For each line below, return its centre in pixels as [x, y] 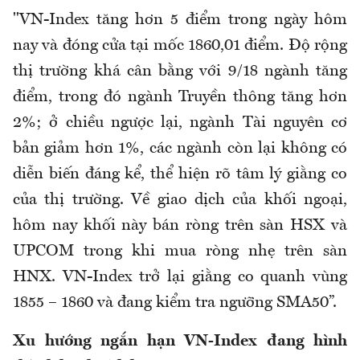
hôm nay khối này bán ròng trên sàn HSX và [180, 225]
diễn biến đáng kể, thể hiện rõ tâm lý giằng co [180, 174]
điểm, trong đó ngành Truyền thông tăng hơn [180, 97]
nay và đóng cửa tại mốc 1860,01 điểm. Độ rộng [180, 45]
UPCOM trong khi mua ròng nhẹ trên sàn [180, 251]
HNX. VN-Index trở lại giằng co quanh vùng [180, 277]
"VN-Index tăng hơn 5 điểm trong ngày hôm [180, 20]
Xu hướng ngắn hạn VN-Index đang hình [180, 341]
